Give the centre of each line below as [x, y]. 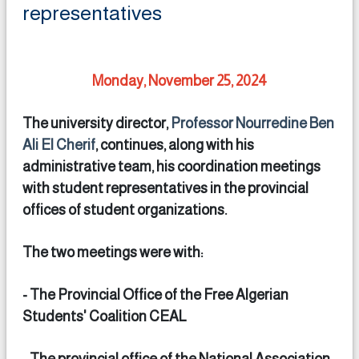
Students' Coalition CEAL [105, 317]
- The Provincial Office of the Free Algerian [155, 295]
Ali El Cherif [59, 145]
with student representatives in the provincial [165, 188]
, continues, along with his [175, 145]
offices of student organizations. [125, 210]
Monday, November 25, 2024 [179, 81]
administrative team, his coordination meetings [171, 167]
